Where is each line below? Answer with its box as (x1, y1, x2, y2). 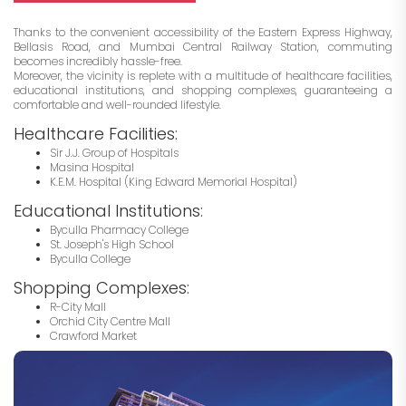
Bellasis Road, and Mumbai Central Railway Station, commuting (14, 39, 392, 55)
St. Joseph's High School (50, 237, 174, 253)
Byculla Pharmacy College (50, 222, 188, 238)
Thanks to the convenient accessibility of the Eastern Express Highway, (14, 24, 392, 41)
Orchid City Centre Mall (50, 314, 170, 330)
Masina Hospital (50, 159, 134, 176)
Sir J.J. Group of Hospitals (50, 145, 179, 161)
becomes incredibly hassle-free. (14, 53, 182, 70)
